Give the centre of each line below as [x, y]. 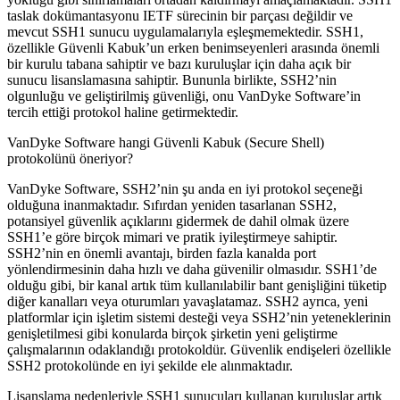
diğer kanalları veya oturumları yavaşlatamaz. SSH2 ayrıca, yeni [187, 301]
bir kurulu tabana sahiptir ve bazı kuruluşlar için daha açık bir [179, 63]
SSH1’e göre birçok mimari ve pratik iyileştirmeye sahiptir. [172, 237]
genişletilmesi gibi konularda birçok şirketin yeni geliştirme [172, 333]
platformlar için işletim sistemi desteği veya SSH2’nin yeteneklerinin [199, 317]
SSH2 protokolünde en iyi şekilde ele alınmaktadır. [150, 365]
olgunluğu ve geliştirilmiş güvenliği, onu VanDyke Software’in [184, 96]
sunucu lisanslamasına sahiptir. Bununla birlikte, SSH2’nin [172, 79]
